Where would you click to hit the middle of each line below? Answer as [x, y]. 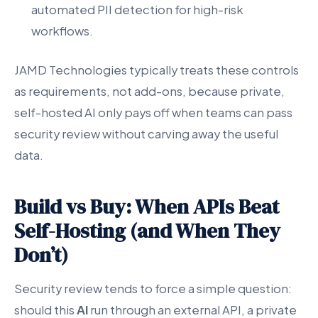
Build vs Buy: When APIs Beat [147, 206]
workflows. [62, 31]
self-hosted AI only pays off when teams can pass [153, 112]
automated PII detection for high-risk [137, 9]
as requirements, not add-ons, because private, [149, 91]
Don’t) [41, 254]
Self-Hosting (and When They [147, 230]
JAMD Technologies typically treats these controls [157, 70]
